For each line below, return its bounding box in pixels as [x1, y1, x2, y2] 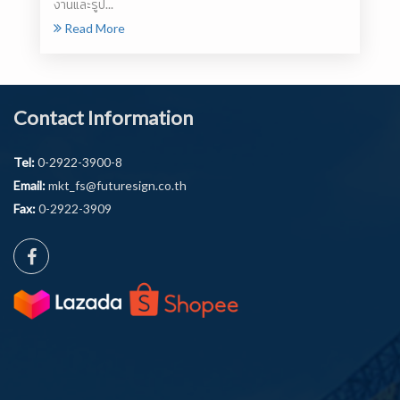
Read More [62, 21, 125, 36]
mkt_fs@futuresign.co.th [46, 178, 187, 193]
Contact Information [13, 105, 193, 129]
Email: [13, 178, 46, 193]
